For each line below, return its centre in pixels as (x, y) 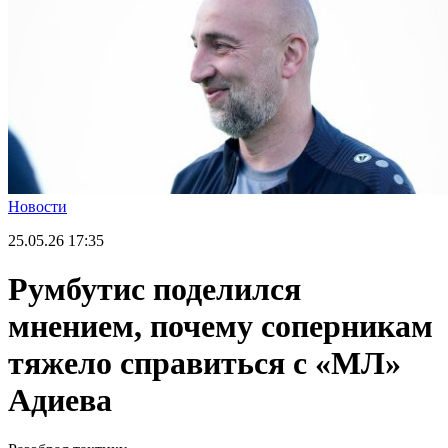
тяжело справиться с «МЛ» (204, 363)
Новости (37, 206)
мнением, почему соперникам (220, 326)
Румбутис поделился (154, 289)
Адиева (60, 400)
